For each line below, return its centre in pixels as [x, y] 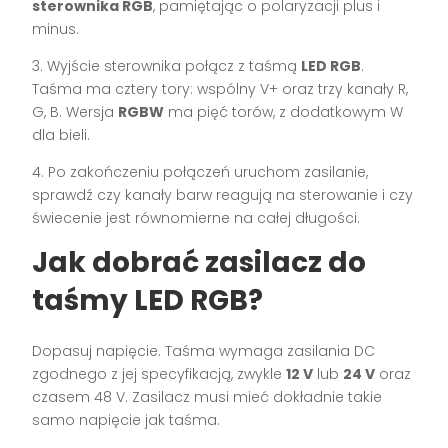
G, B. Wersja [75, 112]
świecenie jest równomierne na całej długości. [196, 218]
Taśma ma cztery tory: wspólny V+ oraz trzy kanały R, [220, 89]
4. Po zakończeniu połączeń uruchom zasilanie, [200, 172]
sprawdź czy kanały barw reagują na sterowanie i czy [223, 195]
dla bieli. [61, 135]
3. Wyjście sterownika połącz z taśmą [167, 66]
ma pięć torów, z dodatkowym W [284, 112]
